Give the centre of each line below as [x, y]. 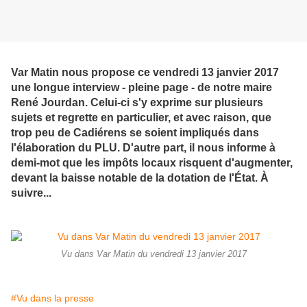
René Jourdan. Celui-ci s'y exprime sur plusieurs [137, 102]
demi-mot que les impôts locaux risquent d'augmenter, [152, 162]
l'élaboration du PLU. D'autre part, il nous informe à [143, 147]
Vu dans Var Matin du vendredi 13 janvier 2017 [153, 254]
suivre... [31, 192]
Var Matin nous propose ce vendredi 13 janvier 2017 [145, 72]
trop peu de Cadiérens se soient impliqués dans [135, 132]
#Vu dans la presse [52, 298]
